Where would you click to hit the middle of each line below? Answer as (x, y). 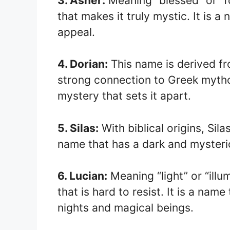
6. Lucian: (82, 176)
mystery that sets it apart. (124, 96)
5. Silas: (78, 128)
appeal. (76, 32)
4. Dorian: (83, 64)
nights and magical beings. (126, 208)
